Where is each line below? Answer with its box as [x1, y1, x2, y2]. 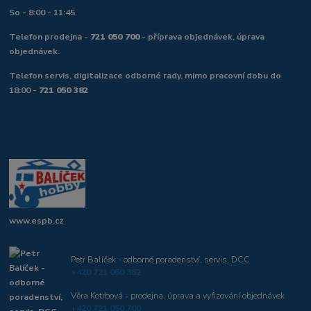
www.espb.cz [9, 215, 65, 226]
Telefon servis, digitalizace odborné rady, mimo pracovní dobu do [9, 69, 282, 81]
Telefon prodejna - [9, 31, 91, 42]
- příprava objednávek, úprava [140, 31, 265, 42]
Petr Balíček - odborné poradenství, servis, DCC [70, 253, 250, 265]
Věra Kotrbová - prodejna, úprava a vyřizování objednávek [70, 289, 285, 301]
